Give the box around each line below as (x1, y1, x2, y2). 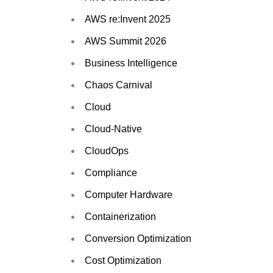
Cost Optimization (85, 255, 161, 266)
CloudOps (85, 145, 129, 156)
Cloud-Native (85, 123, 142, 134)
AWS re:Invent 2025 (85, 13, 171, 24)
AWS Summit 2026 (85, 35, 166, 46)
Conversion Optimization (85, 233, 191, 244)
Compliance (85, 167, 137, 178)
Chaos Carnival (85, 79, 152, 90)
